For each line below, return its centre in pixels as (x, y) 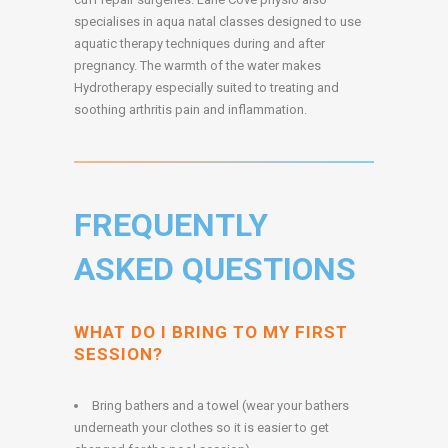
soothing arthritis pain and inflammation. (190, 110)
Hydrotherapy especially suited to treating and (206, 88)
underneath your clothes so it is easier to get (201, 428)
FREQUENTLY (171, 225)
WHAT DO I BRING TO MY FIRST (211, 332)
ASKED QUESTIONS (215, 269)
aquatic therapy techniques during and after (199, 44)
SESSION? (118, 354)
